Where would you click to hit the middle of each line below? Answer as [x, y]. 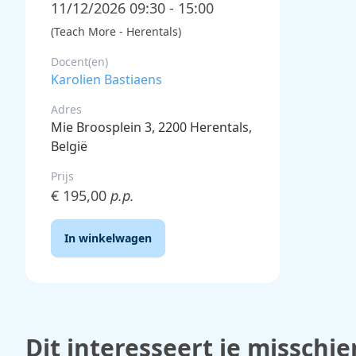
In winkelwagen [108, 238]
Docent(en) [79, 61]
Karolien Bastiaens [106, 79]
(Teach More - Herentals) [116, 31]
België [69, 146]
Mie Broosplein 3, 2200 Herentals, [151, 127]
